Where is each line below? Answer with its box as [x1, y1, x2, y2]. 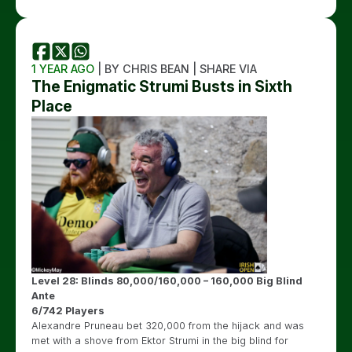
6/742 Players [31, 305, 104, 317]
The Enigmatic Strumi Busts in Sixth [31, 77, 292, 96]
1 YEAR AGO [31, 62, 94, 75]
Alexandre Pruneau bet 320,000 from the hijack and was [31, 320, 304, 332]
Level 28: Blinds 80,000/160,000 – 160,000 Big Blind [31, 275, 302, 287]
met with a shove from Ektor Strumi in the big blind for [31, 335, 288, 346]
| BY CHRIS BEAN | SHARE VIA [94, 62, 257, 75]
